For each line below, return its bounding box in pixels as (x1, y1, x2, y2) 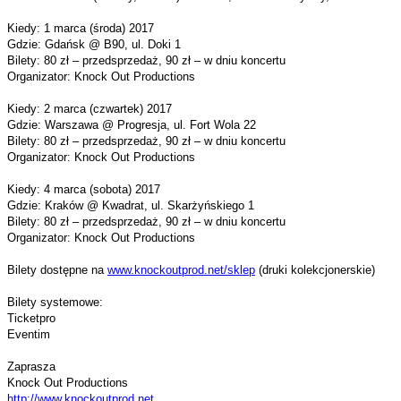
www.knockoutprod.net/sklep (107, 262, 255, 277)
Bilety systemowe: (7, 294, 103, 309)
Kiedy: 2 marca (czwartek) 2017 (7, 101, 172, 115)
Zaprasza (7, 359, 55, 373)
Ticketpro (7, 311, 55, 325)
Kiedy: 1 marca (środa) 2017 (7, 21, 154, 35)
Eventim (7, 327, 54, 341)
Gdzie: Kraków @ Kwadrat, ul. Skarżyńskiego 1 (7, 198, 254, 212)
